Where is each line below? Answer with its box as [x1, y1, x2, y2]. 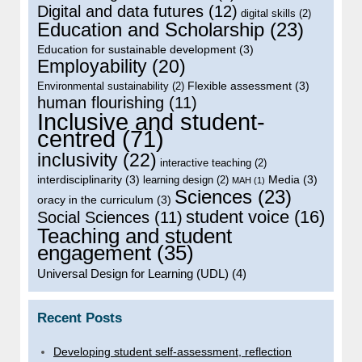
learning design [143, 174, 213, 187]
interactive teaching [160, 157, 251, 170]
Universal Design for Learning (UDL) [37, 267, 229, 281]
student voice [186, 207, 289, 228]
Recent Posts [37, 310, 122, 326]
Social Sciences [37, 208, 149, 227]
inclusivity [37, 149, 118, 171]
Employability [37, 56, 147, 78]
